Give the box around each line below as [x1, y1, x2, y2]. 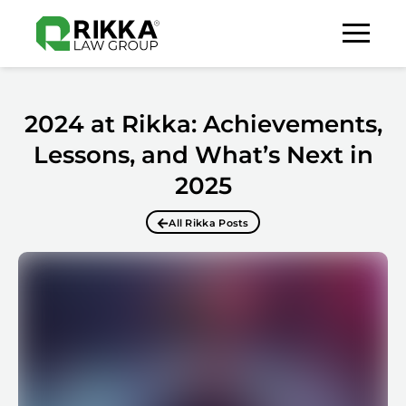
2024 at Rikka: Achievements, [24, 110, 382, 139]
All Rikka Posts [169, 217, 249, 229]
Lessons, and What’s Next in [33, 140, 373, 169]
